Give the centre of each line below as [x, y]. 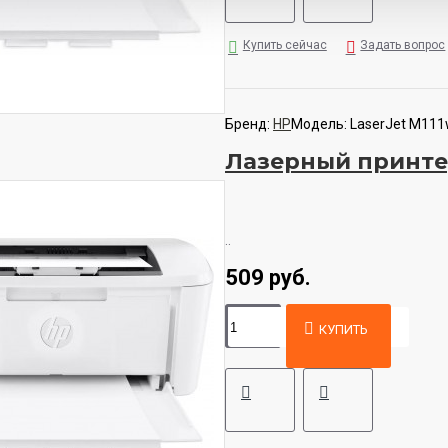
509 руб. [268, 277]
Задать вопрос [403, 45]
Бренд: [247, 124]
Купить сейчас [284, 45]
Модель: [319, 124]
